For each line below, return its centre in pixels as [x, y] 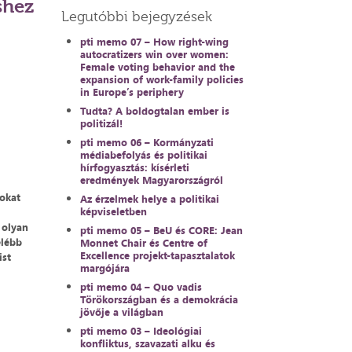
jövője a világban [122, 312]
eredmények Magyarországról [152, 180]
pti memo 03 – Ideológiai [141, 331]
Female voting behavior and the [158, 67]
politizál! [102, 123]
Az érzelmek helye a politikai [150, 199]
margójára [105, 268]
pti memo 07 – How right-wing [155, 42]
